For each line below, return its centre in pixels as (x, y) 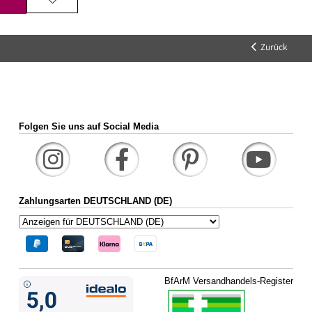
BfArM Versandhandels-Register (229, 281)
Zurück (274, 48)
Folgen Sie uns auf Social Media (88, 127)
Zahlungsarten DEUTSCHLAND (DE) (95, 201)
